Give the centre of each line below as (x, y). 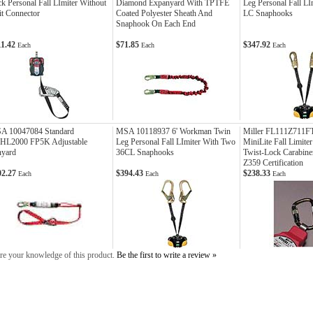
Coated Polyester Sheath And (164, 13)
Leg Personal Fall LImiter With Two (176, 142)
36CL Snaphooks (145, 152)
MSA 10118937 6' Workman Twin (173, 131)
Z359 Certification (273, 163)
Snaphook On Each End (156, 24)
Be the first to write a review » (167, 255)
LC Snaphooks (268, 13)
